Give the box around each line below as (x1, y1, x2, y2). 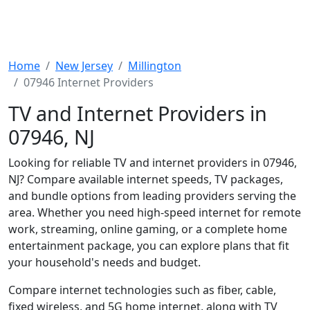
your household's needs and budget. (8, 255, 201, 270)
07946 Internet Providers (24, 75, 154, 90)
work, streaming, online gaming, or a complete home (8, 221, 287, 237)
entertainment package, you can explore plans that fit (8, 238, 289, 253)
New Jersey (55, 58, 113, 73)
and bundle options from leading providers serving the (8, 188, 296, 203)
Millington (128, 58, 181, 73)
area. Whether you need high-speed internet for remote (8, 205, 301, 220)
